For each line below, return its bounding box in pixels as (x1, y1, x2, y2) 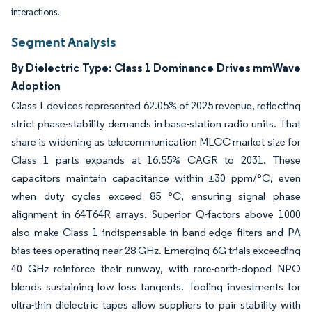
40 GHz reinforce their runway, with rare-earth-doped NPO (11, 262, 301, 276)
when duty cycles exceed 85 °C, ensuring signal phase (11, 189, 301, 203)
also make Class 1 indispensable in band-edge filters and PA (11, 226, 301, 240)
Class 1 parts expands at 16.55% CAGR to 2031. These (11, 153, 301, 167)
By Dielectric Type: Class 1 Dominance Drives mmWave (11, 61, 301, 75)
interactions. (11, 6, 60, 19)
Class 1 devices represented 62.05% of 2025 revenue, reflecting (11, 99, 301, 113)
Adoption (11, 79, 61, 93)
